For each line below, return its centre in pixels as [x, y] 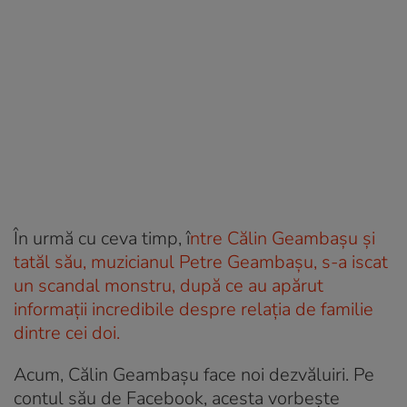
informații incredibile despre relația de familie [194, 309]
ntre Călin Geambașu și [283, 238]
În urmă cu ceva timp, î [102, 238]
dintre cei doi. [67, 333]
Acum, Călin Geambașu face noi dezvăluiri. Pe [194, 374]
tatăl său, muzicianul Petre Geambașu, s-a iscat [201, 262]
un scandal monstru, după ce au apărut [169, 285]
